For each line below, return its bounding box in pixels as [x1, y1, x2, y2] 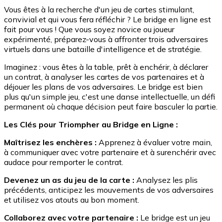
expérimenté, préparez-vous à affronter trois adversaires [4, 34, 208, 44]
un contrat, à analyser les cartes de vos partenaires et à [4, 71, 204, 82]
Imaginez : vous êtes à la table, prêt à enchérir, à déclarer [4, 61, 208, 72]
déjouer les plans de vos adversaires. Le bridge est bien [4, 81, 203, 92]
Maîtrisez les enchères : [4, 137, 97, 147]
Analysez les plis [136, 174, 198, 185]
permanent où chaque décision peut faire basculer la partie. [4, 101, 218, 111]
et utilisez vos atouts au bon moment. [4, 194, 139, 205]
